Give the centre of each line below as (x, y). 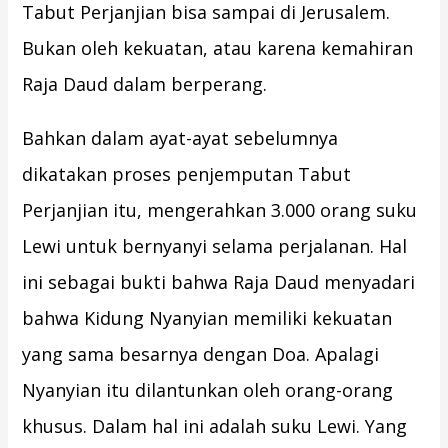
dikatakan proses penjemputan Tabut (187, 174)
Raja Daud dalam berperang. (145, 84)
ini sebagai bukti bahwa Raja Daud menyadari (219, 282)
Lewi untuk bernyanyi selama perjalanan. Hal (215, 246)
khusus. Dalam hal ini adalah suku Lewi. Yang (215, 426)
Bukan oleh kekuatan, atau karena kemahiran (218, 48)
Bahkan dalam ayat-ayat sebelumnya (180, 138)
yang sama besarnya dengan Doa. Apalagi (201, 354)
